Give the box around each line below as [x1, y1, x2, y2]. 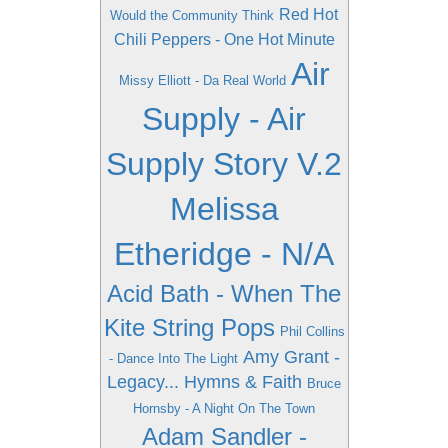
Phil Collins [279, 324, 345, 339]
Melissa [169, 191, 279, 227]
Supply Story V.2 [106, 146, 342, 182]
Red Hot [279, 6, 338, 23]
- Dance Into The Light [108, 351, 238, 366]
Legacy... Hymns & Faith [107, 372, 302, 392]
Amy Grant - [242, 347, 340, 367]
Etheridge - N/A [114, 236, 334, 272]
